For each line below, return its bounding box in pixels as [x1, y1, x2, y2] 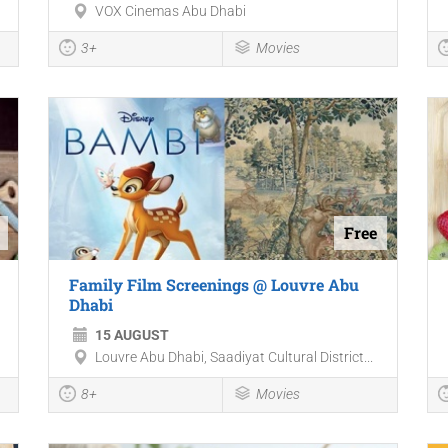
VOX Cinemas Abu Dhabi [94, 3, 246, 20]
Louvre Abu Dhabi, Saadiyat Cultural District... [94, 348, 373, 365]
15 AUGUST [94, 326, 169, 343]
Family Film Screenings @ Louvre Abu [68, 273, 359, 295]
